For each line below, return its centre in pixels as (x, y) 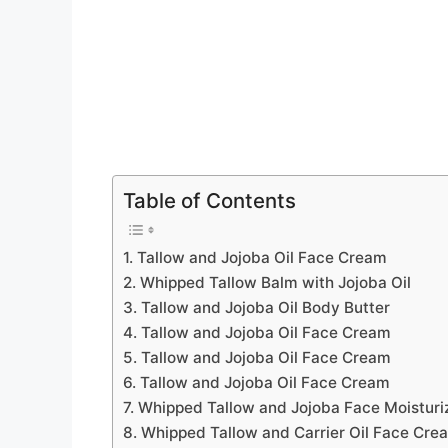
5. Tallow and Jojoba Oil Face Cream (257, 358)
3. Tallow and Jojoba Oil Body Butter (256, 308)
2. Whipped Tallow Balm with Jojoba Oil (267, 283)
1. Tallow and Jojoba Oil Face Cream (255, 258)
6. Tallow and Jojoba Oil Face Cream (256, 383)
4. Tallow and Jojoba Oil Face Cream (257, 333)
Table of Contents (209, 201)
